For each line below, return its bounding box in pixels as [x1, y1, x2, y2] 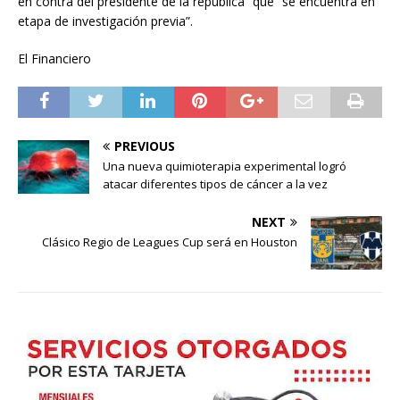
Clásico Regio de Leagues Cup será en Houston [42, 233, 297, 250]
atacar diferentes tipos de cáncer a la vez [103, 175, 328, 192]
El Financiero [18, 49, 91, 67]
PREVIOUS [114, 137, 175, 154]
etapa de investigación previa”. [18, 12, 193, 29]
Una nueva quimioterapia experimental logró [103, 157, 346, 174]
